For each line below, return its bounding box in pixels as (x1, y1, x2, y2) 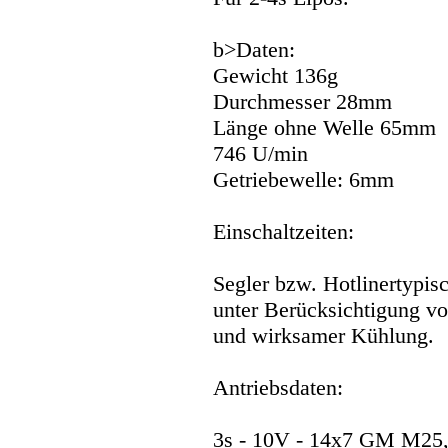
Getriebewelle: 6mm (213, 167, 394, 193)
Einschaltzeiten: (213, 219, 354, 245)
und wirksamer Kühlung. (213, 323, 434, 349)
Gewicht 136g (213, 63, 338, 89)
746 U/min (213, 141, 308, 167)
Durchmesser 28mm (213, 89, 392, 115)
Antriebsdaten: (213, 375, 343, 401)
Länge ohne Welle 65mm (213, 115, 436, 141)
